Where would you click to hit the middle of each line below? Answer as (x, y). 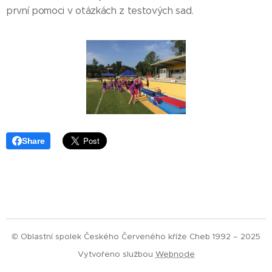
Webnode (175, 254)
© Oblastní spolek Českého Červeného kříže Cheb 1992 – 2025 (136, 236)
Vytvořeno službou (116, 254)
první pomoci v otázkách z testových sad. (100, 11)
